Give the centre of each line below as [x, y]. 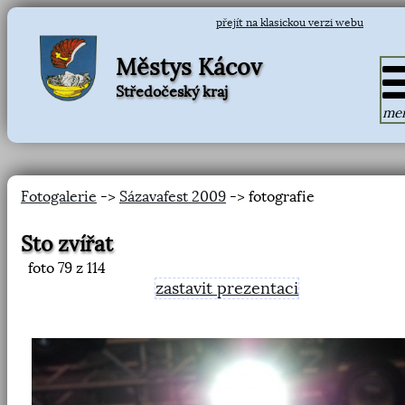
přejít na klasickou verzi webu [290, 23]
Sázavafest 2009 [173, 197]
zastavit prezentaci [227, 288]
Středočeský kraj [172, 91]
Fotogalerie [59, 197]
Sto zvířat [67, 245]
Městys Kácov [189, 67]
